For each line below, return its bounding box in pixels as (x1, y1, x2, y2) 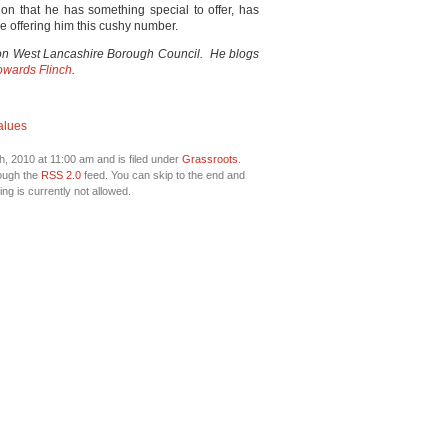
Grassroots (182, 153, 238, 165)
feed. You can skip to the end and (80, 169, 245, 181)
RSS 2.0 (40, 169, 81, 181)
